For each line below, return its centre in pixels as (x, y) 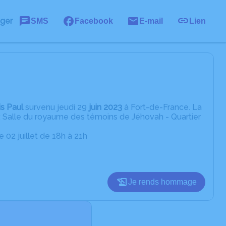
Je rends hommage (162, 182)
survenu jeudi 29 (55, 107)
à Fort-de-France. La (162, 107)
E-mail (151, 21)
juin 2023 (104, 107)
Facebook (94, 21)
